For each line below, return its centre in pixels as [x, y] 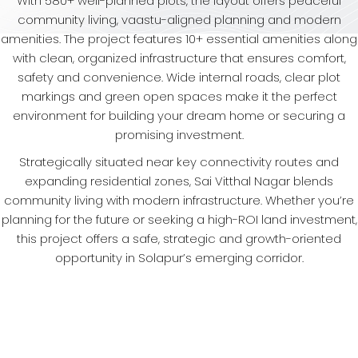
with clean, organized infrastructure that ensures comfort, [179, 58]
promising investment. [179, 135]
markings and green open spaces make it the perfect [179, 97]
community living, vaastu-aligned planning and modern [179, 20]
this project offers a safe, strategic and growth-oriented [179, 239]
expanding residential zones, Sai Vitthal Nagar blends [179, 181]
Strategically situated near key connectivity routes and [179, 162]
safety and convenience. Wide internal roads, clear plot [179, 78]
